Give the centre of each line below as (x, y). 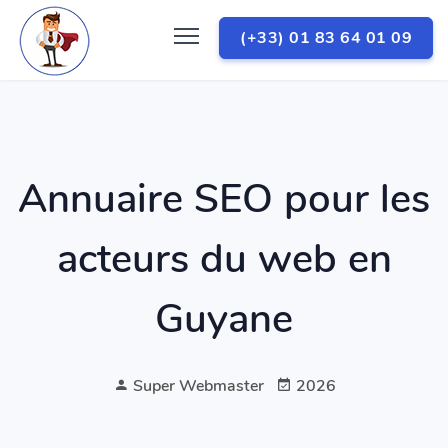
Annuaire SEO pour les (224, 199)
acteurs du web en (224, 259)
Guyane (224, 319)
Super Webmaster (196, 386)
